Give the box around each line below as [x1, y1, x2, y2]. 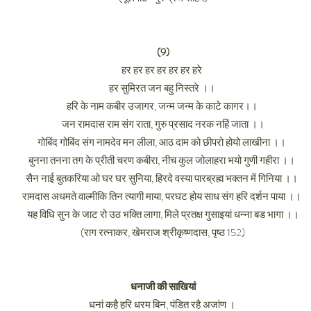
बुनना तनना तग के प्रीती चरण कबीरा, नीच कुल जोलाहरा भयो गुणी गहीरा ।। [28, 153, 297, 168]
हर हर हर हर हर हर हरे [121, 62, 204, 78]
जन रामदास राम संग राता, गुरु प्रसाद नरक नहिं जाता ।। [61, 117, 264, 132]
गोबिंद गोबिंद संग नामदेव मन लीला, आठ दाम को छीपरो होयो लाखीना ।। [37, 135, 288, 150]
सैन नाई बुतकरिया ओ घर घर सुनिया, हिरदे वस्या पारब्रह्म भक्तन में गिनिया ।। [26, 171, 300, 186]
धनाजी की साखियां [130, 279, 196, 294]
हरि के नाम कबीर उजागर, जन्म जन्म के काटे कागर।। [66, 99, 260, 114]
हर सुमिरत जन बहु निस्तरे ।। [108, 81, 217, 96]
